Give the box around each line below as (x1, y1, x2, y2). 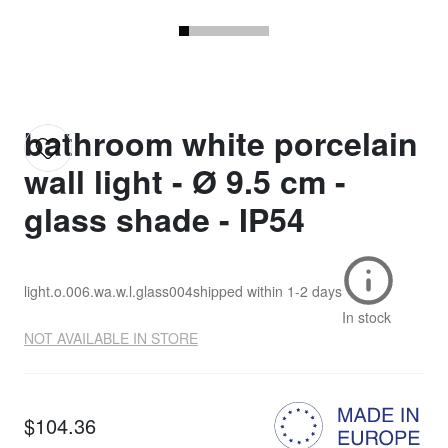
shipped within (193, 280, 283, 301)
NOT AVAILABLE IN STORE (24, 328, 198, 349)
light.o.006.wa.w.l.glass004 (24, 280, 193, 301)
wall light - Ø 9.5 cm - (24, 158, 346, 205)
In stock (342, 307, 391, 328)
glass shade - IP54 (24, 196, 305, 243)
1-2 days (287, 280, 342, 301)
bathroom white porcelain (24, 120, 418, 167)
